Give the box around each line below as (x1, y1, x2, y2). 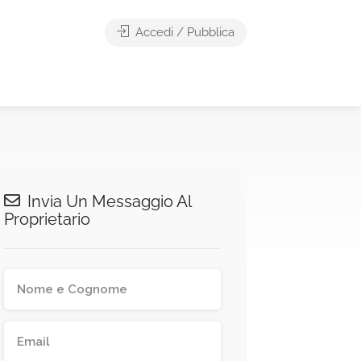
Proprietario (3, 209, 90, 229)
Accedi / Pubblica (132, 25, 234, 39)
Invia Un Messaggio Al (23, 191, 192, 211)
